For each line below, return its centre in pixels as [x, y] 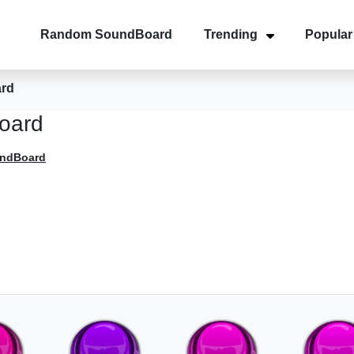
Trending [231, 34]
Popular [329, 34]
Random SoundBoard [106, 34]
